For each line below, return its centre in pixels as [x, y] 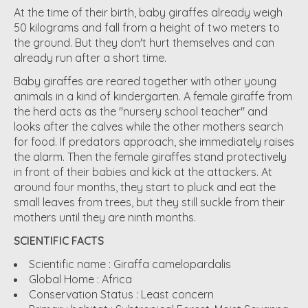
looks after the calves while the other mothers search [148, 126]
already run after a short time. [90, 57]
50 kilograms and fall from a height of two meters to [147, 27]
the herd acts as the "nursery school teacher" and [141, 111]
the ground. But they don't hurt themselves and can [144, 42]
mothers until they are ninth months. [105, 217]
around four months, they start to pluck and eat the [145, 187]
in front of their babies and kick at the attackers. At [143, 172]
